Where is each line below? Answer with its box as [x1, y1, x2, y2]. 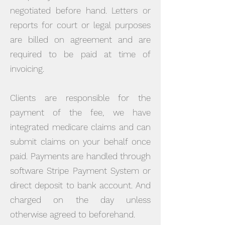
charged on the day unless [10, 195, 151, 205]
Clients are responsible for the [10, 93, 151, 103]
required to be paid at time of [10, 49, 151, 59]
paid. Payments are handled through [10, 151, 151, 161]
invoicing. [10, 64, 44, 74]
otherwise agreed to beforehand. [10, 209, 135, 219]
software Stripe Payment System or [10, 166, 151, 176]
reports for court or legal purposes [10, 20, 151, 30]
